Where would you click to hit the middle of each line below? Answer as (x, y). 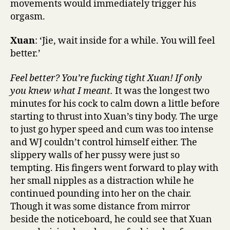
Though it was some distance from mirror (100, 206)
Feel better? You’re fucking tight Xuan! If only (106, 78)
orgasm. (28, 16)
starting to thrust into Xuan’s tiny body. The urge (114, 117)
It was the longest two (162, 91)
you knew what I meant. (63, 91)
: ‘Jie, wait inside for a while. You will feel (125, 41)
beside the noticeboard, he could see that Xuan (111, 219)
